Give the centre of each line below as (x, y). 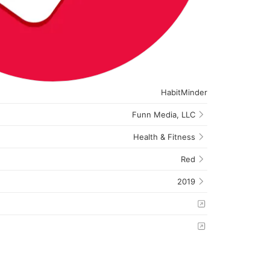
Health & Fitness (164, 137)
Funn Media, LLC (164, 114)
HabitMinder (184, 92)
